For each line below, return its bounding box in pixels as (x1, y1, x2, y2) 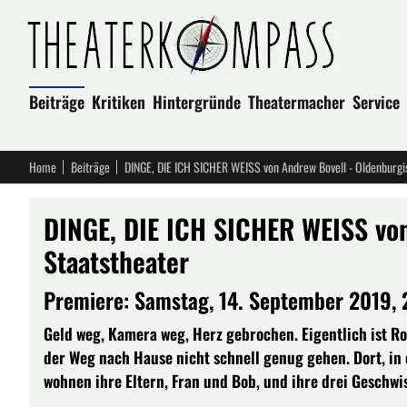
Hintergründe (153, 90, 241, 114)
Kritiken (92, 90, 145, 114)
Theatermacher (248, 90, 345, 114)
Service (352, 90, 400, 114)
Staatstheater (44, 241, 189, 282)
